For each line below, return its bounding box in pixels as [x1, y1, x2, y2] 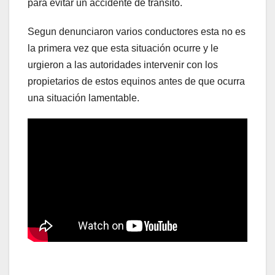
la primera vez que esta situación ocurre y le [28, 42, 219, 53]
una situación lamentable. [28, 92, 139, 103]
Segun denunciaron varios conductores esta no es [28, 26, 246, 37]
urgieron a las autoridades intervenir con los [28, 59, 218, 70]
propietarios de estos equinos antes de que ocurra [28, 76, 245, 87]
